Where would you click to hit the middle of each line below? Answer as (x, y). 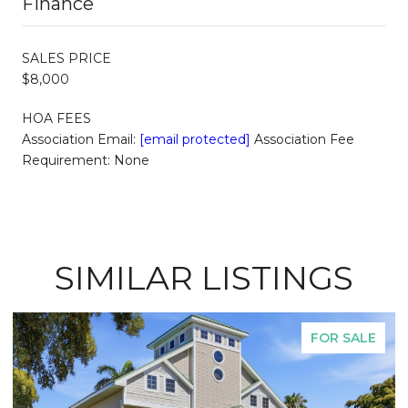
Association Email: (81, 139)
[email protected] (195, 139)
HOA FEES (56, 118)
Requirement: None (86, 160)
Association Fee (302, 139)
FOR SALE (343, 337)
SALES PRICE (66, 58)
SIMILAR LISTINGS (204, 277)
